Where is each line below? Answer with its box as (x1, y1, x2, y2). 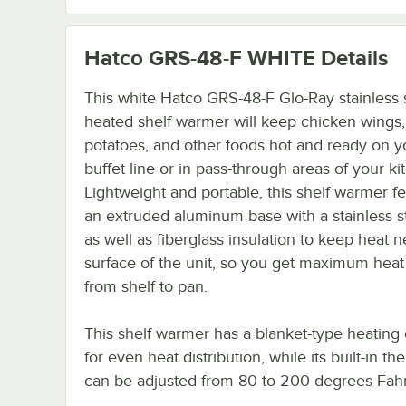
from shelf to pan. (84, 276, 208, 295)
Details (315, 44, 388, 70)
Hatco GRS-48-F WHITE (84, 44, 315, 70)
